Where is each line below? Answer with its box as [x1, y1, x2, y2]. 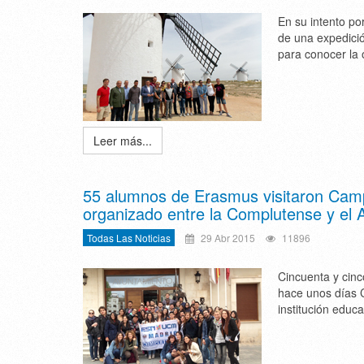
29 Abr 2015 [198, 231, 255, 245]
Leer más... [93, 132, 152, 149]
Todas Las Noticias [87, 231, 171, 245]
